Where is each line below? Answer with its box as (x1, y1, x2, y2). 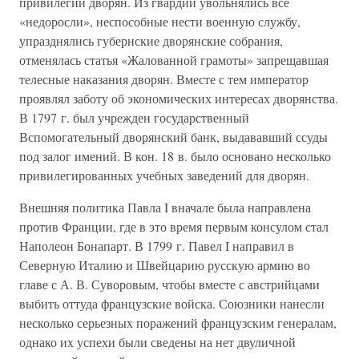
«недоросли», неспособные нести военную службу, (19, 13, 301, 30)
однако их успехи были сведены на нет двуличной (19, 333, 296, 350)
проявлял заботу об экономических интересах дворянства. (19, 90, 338, 107)
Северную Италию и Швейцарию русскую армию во (19, 256, 310, 273)
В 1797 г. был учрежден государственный (19, 109, 249, 126)
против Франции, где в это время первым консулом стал (19, 218, 329, 235)
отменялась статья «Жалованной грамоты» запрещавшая (19, 51, 329, 68)
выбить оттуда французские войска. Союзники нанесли (19, 295, 325, 312)
